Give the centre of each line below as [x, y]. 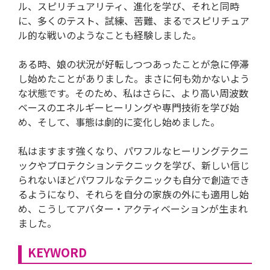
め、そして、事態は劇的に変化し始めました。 [119, 121]
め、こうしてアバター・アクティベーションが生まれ [133, 208]
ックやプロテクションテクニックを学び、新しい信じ [134, 165]
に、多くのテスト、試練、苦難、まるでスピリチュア [134, 20]
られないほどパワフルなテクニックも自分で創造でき [134, 179]
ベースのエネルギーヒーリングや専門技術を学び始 [129, 107]
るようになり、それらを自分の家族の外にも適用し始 [133, 194]
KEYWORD [57, 252]
